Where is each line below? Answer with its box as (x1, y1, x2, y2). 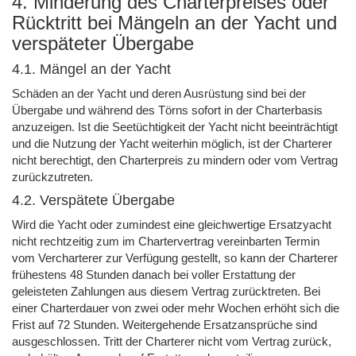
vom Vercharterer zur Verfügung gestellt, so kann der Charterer (12, 250, 338, 265)
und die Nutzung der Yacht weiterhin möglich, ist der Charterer (12, 136, 332, 150)
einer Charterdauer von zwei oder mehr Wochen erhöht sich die (12, 300, 339, 315)
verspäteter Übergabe (12, 32, 194, 54)
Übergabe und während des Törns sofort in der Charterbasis (12, 103, 323, 117)
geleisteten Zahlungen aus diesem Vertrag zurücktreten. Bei (12, 284, 320, 298)
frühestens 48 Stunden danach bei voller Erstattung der (12, 267, 296, 281)
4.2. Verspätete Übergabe (12, 192, 175, 208)
